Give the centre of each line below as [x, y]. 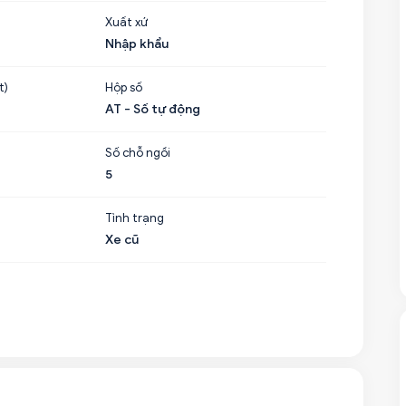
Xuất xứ [127, 22]
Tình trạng [135, 218]
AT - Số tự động [153, 109]
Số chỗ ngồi [138, 153]
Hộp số [124, 87]
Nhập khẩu [137, 44]
